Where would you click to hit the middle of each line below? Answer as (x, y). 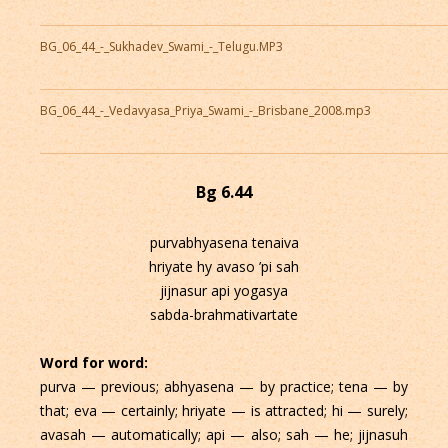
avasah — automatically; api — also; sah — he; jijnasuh (224, 434)
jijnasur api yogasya (224, 290)
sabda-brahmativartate (224, 314)
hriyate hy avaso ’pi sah (224, 266)
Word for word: (95, 362)
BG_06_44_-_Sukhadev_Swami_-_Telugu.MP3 (161, 46)
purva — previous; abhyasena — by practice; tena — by (224, 386)
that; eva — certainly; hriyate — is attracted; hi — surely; (224, 410)
